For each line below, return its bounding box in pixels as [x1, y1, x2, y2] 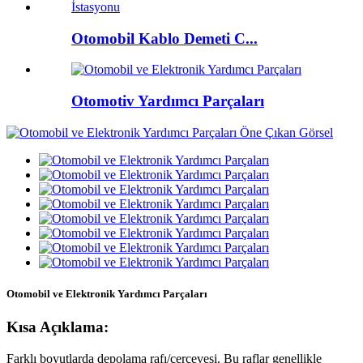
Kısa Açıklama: [6, 318, 109, 336]
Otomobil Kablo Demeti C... [71, 29, 258, 47]
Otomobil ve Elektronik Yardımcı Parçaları [6, 288, 207, 301]
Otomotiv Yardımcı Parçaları [71, 92, 264, 110]
